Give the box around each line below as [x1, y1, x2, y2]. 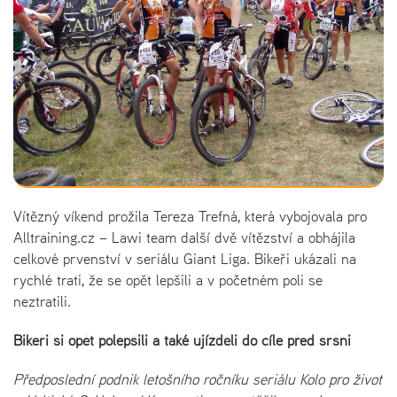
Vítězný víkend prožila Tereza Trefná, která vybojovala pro [13, 205, 367, 227]
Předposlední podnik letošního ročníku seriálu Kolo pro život [13, 368, 382, 390]
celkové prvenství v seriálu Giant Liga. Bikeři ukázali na [13, 247, 356, 269]
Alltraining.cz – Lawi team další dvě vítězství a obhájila [13, 226, 355, 248]
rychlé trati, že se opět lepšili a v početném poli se [13, 269, 323, 291]
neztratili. [13, 290, 71, 312]
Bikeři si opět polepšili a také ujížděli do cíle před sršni [13, 329, 351, 351]
